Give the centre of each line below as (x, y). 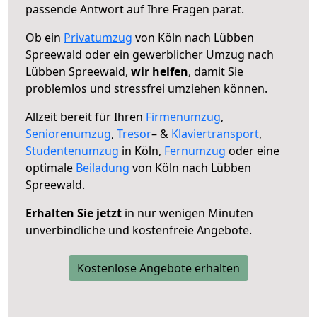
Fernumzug (195, 150)
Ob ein (45, 37)
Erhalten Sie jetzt (74, 213)
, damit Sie (216, 71)
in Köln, (142, 150)
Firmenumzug (183, 116)
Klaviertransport (215, 133)
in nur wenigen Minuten (188, 213)
